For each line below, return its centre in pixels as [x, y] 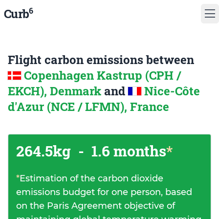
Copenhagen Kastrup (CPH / [102, 75]
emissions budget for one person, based [104, 192]
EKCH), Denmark [56, 91]
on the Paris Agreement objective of [96, 206]
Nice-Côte [172, 91]
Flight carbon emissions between [101, 60]
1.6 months [127, 151]
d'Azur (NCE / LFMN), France [88, 107]
